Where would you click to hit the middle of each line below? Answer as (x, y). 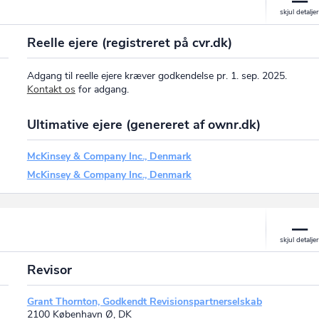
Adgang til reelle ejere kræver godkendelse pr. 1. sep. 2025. (157, 75)
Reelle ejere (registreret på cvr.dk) (129, 42)
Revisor (49, 270)
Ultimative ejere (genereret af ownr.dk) (143, 124)
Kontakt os (51, 89)
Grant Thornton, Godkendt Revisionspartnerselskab (144, 301)
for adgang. (102, 89)
